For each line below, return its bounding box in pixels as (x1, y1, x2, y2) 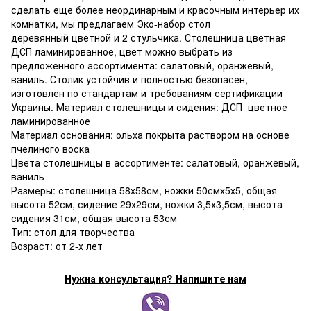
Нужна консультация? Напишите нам (65, 271, 246, 285)
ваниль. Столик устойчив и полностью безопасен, (11, 72, 248, 86)
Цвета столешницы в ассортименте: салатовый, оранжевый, (11, 155, 299, 169)
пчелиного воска (11, 141, 90, 155)
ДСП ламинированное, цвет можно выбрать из (11, 44, 233, 58)
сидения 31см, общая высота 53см (11, 210, 177, 225)
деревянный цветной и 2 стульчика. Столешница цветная (11, 30, 286, 44)
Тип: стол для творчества (11, 224, 135, 239)
